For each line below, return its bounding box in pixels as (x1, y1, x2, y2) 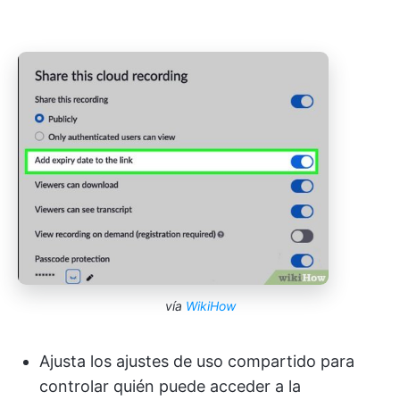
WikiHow (185, 297, 236, 313)
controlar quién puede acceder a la (39, 376, 301, 396)
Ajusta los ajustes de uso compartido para (39, 351, 354, 371)
